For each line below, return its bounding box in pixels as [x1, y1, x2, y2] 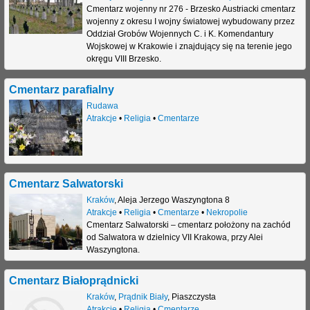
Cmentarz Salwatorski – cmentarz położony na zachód [86, 220, 291, 230]
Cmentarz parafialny [9, 83, 114, 96]
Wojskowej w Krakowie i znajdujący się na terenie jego [86, 42, 292, 52]
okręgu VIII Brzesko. [86, 54, 161, 64]
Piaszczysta [171, 291, 216, 302]
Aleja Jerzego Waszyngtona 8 [117, 195, 230, 206]
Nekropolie [206, 208, 248, 218]
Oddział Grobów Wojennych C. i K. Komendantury [86, 29, 273, 39]
